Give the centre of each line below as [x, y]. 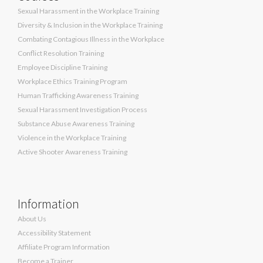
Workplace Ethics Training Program [73, 81]
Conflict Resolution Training [61, 53]
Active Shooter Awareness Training [73, 151]
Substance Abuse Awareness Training [76, 123]
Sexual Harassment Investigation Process [82, 109]
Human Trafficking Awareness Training [78, 95]
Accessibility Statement [54, 232]
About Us [32, 218]
